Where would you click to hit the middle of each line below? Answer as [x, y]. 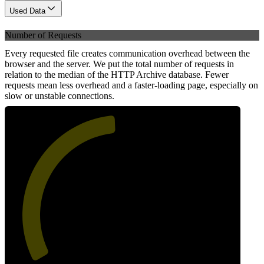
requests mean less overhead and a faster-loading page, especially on [131, 85]
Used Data [27, 11]
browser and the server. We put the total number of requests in [119, 64]
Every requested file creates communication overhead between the [127, 53]
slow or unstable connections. [60, 95]
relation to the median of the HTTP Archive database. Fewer [117, 74]
